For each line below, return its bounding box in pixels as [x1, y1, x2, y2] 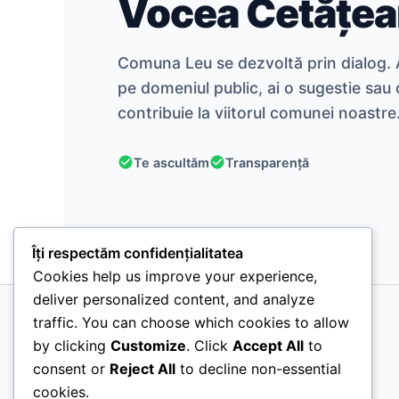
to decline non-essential [175, 360, 341, 379]
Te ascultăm [134, 154, 209, 170]
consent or [33, 360, 110, 379]
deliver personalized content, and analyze [33, 290, 314, 309]
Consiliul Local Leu [64, 328, 191, 346]
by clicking [33, 337, 110, 355]
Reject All [110, 360, 175, 379]
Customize [110, 337, 186, 355]
